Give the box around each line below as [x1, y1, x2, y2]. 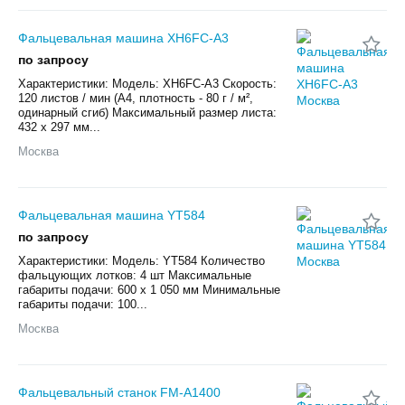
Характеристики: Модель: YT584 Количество [18, 253, 265, 268]
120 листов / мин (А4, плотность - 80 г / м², [18, 90, 253, 105]
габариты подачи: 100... [18, 297, 147, 311]
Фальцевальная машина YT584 [18, 207, 205, 222]
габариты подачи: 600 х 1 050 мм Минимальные [18, 282, 280, 297]
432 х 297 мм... [18, 119, 100, 134]
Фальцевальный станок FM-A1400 [18, 384, 221, 400]
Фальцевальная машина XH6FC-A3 [18, 30, 229, 45]
